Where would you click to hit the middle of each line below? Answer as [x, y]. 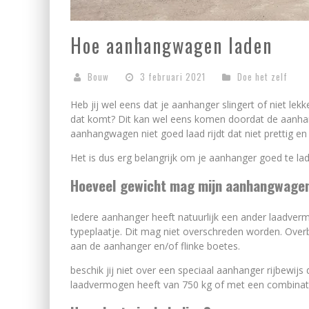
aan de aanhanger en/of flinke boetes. [157, 246]
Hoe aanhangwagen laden [171, 45]
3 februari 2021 [173, 77]
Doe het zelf [262, 77]
